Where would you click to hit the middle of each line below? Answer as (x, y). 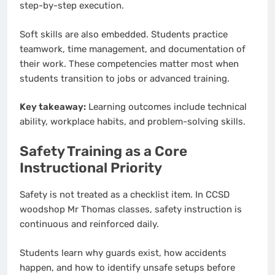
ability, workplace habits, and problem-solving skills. (133, 122)
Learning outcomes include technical (166, 107)
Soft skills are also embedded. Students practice (124, 34)
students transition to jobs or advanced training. (125, 78)
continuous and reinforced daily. (89, 224)
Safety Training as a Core (103, 151)
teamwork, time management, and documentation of (133, 49)
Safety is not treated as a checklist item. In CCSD (125, 195)
